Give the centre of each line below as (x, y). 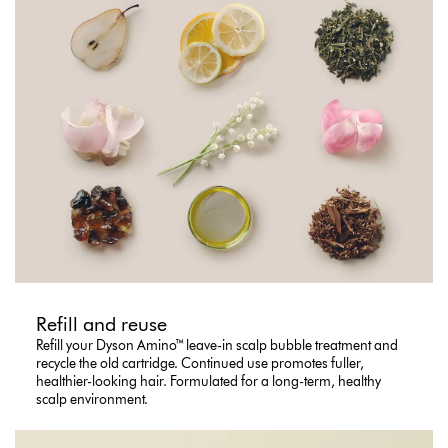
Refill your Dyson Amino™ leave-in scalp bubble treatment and (217, 346)
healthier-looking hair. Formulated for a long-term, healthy (209, 382)
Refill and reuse (102, 324)
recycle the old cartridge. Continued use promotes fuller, (200, 364)
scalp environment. (92, 400)
